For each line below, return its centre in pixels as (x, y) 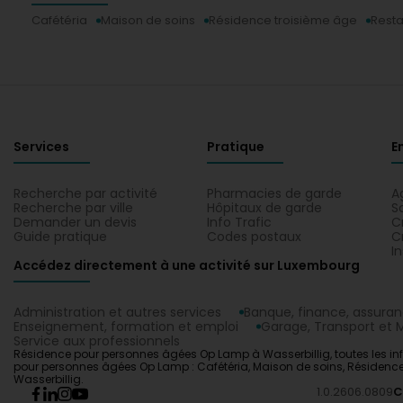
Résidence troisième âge (283, 20)
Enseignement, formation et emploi (126, 327)
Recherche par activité (85, 193)
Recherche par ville (73, 208)
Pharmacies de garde (274, 193)
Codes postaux (254, 237)
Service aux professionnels (97, 341)
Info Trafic (239, 222)
